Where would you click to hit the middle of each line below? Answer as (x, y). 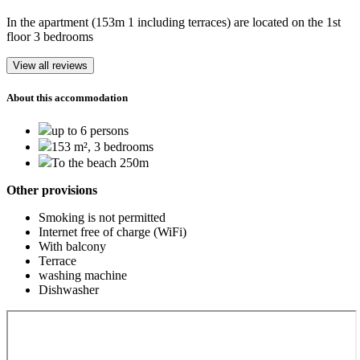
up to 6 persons (90, 131)
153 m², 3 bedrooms (102, 147)
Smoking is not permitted (102, 218)
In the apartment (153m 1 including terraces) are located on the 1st (174, 22)
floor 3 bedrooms (50, 36)
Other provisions (52, 190)
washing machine (83, 276)
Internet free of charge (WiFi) (112, 232)
